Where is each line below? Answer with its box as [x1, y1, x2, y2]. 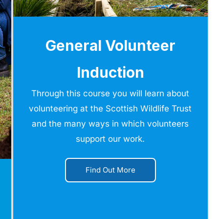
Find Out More [85, 165, 135, 175]
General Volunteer [45, 36, 175, 54]
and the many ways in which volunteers [32, 118, 189, 129]
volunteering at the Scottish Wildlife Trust [29, 103, 192, 113]
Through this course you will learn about [31, 88, 190, 98]
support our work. [76, 133, 145, 144]
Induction [76, 63, 144, 81]
